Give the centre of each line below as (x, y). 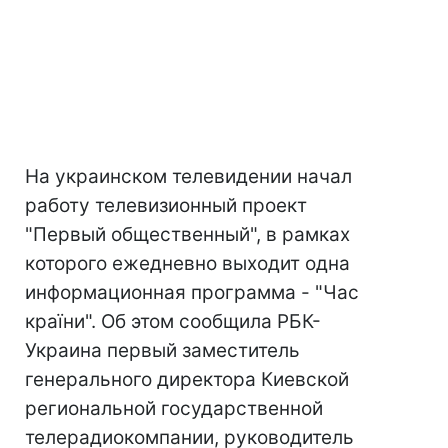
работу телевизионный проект (166, 205)
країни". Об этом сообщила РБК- (173, 321)
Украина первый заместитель (162, 350)
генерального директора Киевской (187, 379)
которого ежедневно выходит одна (187, 263)
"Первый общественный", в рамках (187, 234)
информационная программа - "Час (192, 292)
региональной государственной (174, 408)
